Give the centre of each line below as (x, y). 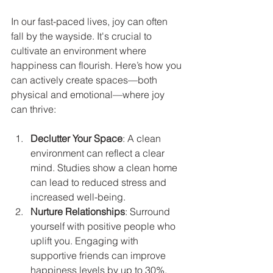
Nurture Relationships (78, 212)
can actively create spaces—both (85, 80)
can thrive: (34, 109)
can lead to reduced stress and (100, 183)
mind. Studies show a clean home (105, 168)
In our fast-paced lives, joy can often (90, 22)
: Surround (149, 212)
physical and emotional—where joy (89, 95)
